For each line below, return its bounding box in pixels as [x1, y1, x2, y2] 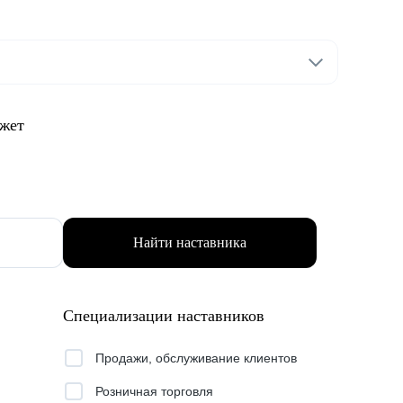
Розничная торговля [95, 384, 213, 399]
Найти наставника [133, 235, 246, 250]
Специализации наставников [63, 307, 264, 325]
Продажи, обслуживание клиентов [95, 351, 297, 365]
